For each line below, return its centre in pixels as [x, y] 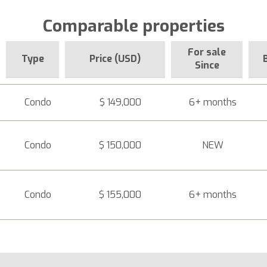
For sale [207, 52]
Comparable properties [133, 26]
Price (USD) [115, 59]
